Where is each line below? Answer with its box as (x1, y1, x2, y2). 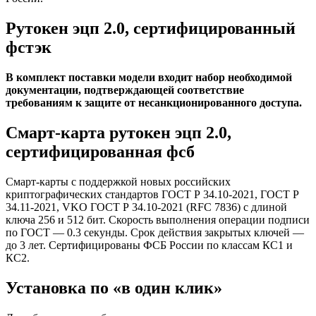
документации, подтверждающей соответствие (6, 83, 244, 96)
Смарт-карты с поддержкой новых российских (6, 175, 231, 188)
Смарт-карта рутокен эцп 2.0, (6, 123, 231, 142)
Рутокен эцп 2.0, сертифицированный (6, 18, 296, 37)
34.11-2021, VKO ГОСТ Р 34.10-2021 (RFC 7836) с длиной (6, 200, 287, 213)
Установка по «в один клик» (6, 278, 222, 297)
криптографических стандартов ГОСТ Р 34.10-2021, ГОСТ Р (6, 188, 299, 200)
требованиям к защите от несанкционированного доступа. (6, 96, 302, 109)
